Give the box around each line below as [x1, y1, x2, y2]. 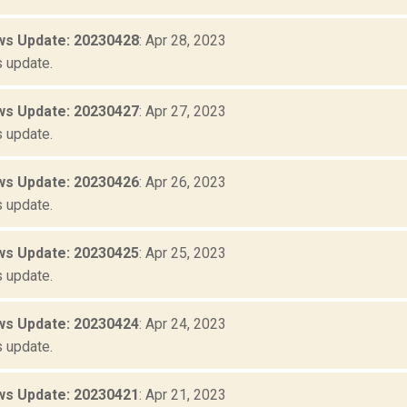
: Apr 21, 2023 [139, 386, 226, 404]
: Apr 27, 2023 [139, 103, 226, 121]
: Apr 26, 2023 [139, 174, 226, 192]
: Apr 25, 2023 [139, 244, 226, 263]
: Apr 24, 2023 [139, 315, 226, 333]
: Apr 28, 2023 [139, 32, 226, 50]
